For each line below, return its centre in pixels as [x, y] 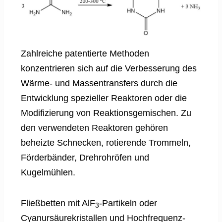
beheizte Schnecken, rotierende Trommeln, [106, 142]
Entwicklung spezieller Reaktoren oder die [104, 98]
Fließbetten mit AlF [58, 203]
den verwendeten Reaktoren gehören [94, 128]
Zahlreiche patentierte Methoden [85, 53]
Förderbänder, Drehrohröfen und [85, 157]
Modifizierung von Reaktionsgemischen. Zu [106, 113]
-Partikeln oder [128, 203]
